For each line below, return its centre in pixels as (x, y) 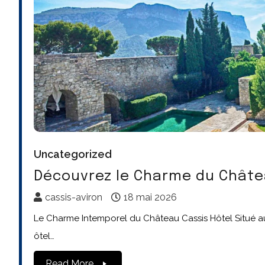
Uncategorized (73, 154)
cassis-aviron (74, 197)
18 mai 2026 (150, 197)
